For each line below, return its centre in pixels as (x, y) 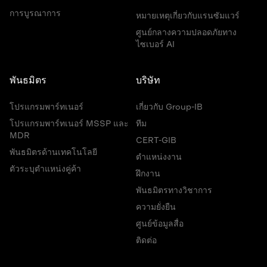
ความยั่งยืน (156, 208)
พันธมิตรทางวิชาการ (174, 191)
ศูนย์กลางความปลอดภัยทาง (186, 33)
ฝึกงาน (148, 174)
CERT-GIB (156, 141)
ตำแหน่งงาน (159, 158)
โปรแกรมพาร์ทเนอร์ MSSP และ (69, 124)
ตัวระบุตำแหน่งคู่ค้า (45, 170)
